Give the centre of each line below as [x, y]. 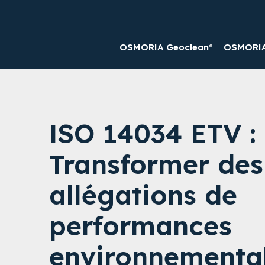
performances [141, 225]
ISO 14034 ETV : [153, 133]
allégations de [143, 195]
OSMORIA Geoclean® [166, 47]
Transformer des [156, 164]
